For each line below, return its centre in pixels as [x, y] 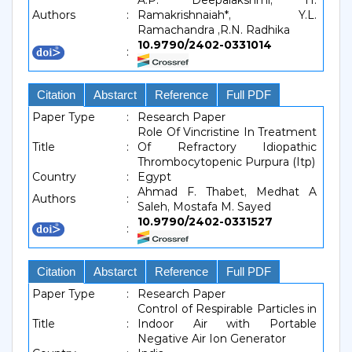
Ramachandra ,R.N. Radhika [214, 30]
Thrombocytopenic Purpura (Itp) [226, 162]
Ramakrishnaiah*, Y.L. [227, 15]
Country [54, 177]
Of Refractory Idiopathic [227, 147]
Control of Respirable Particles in [227, 309]
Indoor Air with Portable [227, 324]
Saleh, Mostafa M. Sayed [204, 207]
